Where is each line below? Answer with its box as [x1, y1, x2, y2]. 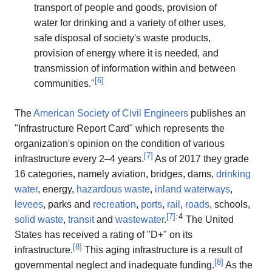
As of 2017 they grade [153, 154, 249, 165]
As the [223, 260, 253, 271]
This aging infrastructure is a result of [82, 245, 242, 256]
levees [15, 199, 43, 210]
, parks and [43, 199, 93, 210]
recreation [93, 199, 136, 210]
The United [183, 214, 234, 225]
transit [68, 214, 94, 225]
